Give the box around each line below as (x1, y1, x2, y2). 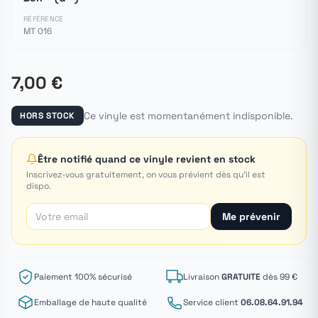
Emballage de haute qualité (34, 296, 147, 308)
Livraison (183, 270, 221, 283)
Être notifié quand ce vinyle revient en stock (38, 153, 256, 165)
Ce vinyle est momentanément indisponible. (84, 109, 293, 122)
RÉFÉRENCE (23, 14, 64, 23)
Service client (183, 296, 241, 308)
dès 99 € (261, 270, 297, 283)
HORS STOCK (20, 110, 75, 121)
